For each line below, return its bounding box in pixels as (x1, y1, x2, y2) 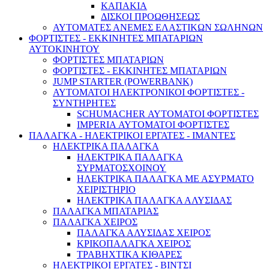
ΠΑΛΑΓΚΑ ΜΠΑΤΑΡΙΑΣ (53, 206, 159, 217)
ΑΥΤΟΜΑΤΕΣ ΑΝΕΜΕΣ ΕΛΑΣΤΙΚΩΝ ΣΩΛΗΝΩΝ (53, 22, 263, 33)
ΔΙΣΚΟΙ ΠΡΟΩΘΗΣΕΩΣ (101, 11, 200, 22)
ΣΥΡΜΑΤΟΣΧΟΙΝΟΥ (77, 163, 166, 174)
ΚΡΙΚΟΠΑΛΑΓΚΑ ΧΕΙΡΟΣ (77, 238, 191, 249)
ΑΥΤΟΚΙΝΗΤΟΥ (29, 44, 100, 55)
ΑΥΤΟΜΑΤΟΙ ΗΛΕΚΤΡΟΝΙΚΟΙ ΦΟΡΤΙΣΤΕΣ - (53, 87, 244, 98)
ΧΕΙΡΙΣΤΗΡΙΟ (77, 184, 136, 195)
